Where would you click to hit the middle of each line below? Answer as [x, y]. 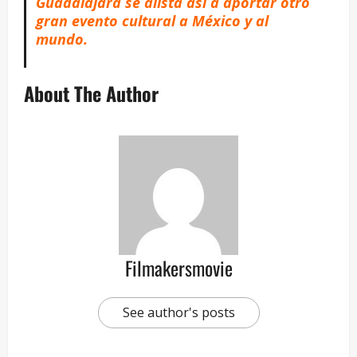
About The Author [91, 94]
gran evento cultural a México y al [152, 21]
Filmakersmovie [178, 268]
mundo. [61, 39]
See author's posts [178, 313]
